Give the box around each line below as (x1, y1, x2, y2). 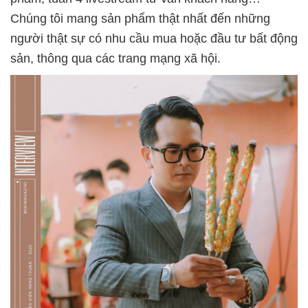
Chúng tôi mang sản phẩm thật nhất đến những (10, 11, 270, 25)
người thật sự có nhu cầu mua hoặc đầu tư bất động (10, 31, 298, 45)
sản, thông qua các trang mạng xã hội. (10, 51, 221, 65)
